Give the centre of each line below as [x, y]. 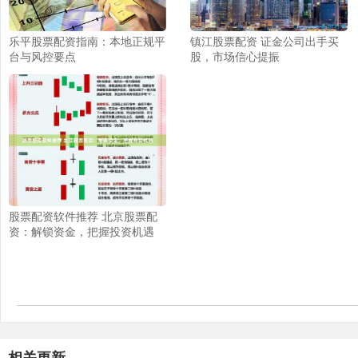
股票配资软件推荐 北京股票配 [83, 215]
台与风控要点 [42, 56]
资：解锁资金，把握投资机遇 [82, 231]
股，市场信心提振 [235, 56]
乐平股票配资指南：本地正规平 [87, 40]
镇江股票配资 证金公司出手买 [264, 40]
